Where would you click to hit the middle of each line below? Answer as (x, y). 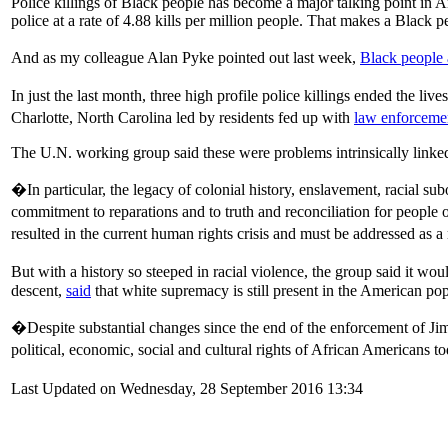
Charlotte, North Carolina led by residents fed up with (182, 117)
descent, (38, 290)
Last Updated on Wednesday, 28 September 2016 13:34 (187, 388)
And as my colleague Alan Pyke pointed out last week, (185, 57)
